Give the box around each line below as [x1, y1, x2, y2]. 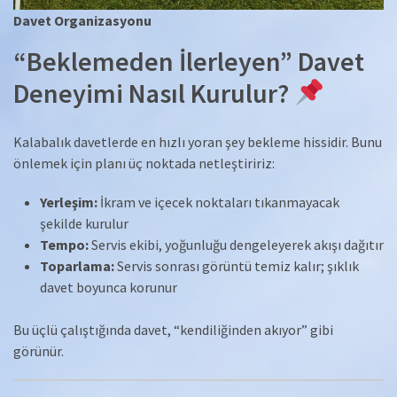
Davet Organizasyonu [13, 11, 152, 29]
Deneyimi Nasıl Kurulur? [13, 75, 294, 110]
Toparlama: [40, 256, 114, 275]
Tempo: [40, 235, 89, 253]
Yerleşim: [40, 192, 97, 211]
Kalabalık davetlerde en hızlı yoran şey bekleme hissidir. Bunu [13, 132, 382, 151]
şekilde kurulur [40, 214, 128, 232]
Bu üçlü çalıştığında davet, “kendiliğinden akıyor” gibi [13, 320, 333, 339]
